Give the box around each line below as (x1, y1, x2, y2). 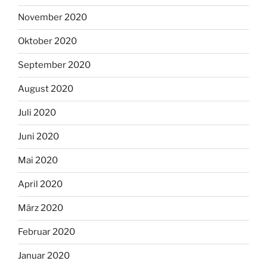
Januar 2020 (18, 250, 70, 262)
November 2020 (18, 12, 87, 23)
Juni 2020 (18, 131, 59, 142)
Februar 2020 (18, 226, 75, 238)
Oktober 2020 (18, 36, 77, 47)
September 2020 (18, 60, 91, 71)
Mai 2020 (18, 155, 58, 166)
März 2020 (18, 203, 63, 214)
